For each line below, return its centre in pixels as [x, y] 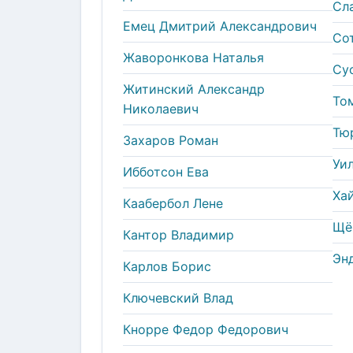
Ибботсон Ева [166, 171]
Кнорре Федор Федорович [206, 329]
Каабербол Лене [173, 203]
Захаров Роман [171, 140]
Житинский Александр [194, 89]
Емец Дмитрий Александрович [220, 26]
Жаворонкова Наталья [193, 57]
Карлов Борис [167, 266]
